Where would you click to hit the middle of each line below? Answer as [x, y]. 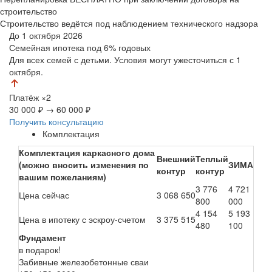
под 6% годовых [119, 47]
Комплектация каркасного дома [87, 152]
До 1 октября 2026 [46, 35]
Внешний [176, 158]
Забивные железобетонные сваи [84, 261]
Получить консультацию [56, 121]
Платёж [25, 97]
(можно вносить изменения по [84, 164]
